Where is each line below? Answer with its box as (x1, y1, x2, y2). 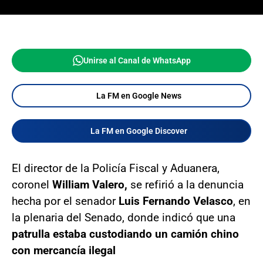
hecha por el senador (12, 194, 119, 208)
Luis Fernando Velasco (119, 194, 233, 208)
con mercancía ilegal (12, 244, 116, 257)
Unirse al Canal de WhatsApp (83, 56, 191, 65)
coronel (12, 178, 49, 191)
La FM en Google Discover (90, 126, 187, 136)
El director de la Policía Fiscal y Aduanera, (12, 161, 220, 175)
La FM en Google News (96, 91, 181, 100)
